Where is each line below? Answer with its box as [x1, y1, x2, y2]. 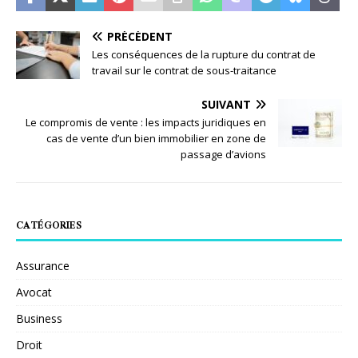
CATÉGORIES [16, 215, 82, 237]
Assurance [16, 257, 70, 273]
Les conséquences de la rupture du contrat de [92, 46, 316, 62]
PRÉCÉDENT [107, 28, 173, 44]
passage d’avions [181, 146, 266, 161]
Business [16, 310, 62, 326]
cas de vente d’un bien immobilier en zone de [46, 130, 266, 145]
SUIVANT [201, 96, 251, 112]
